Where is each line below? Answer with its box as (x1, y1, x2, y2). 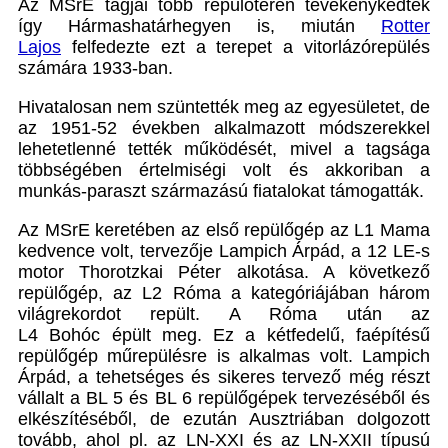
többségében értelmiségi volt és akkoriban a (18, 160, 430, 181)
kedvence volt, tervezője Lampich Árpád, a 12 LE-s (18, 241, 430, 262)
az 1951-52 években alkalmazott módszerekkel (18, 118, 430, 139)
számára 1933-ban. (18, 58, 178, 79)
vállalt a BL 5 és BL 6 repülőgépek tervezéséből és (18, 388, 430, 409)
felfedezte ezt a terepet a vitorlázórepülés (61, 37, 430, 58)
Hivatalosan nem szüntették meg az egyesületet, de (18, 97, 430, 118)
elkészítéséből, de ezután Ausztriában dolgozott (18, 409, 430, 430)
